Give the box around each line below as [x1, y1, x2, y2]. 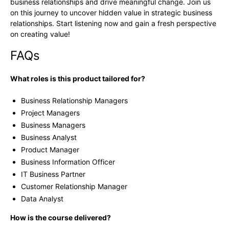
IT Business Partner [21, 170, 85, 179]
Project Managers [21, 108, 80, 118]
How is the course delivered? [10, 213, 111, 222]
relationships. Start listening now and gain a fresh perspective [10, 19, 216, 28]
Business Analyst [21, 133, 77, 142]
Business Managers [21, 121, 85, 130]
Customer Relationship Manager [21, 182, 127, 191]
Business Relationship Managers [21, 96, 128, 105]
